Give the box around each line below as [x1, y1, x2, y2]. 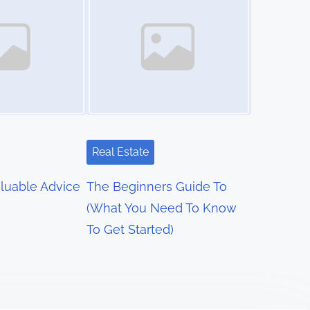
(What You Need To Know [86, 201, 237, 216]
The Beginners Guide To [86, 179, 228, 194]
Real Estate [92, 145, 149, 159]
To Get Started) [86, 222, 174, 237]
